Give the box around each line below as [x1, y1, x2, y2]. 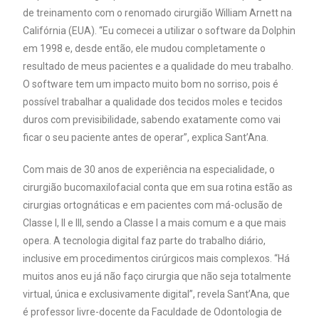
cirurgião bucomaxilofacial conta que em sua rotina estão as [23, 181, 293, 193]
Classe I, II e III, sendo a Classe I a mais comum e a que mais [23, 216, 287, 229]
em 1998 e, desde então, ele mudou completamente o [23, 42, 266, 54]
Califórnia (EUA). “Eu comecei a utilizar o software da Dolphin [23, 24, 296, 36]
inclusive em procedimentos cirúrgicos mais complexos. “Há [23, 252, 291, 264]
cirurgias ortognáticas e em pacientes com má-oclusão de [23, 199, 283, 211]
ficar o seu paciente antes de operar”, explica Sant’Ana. [23, 131, 269, 143]
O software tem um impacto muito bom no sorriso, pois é [23, 78, 279, 90]
